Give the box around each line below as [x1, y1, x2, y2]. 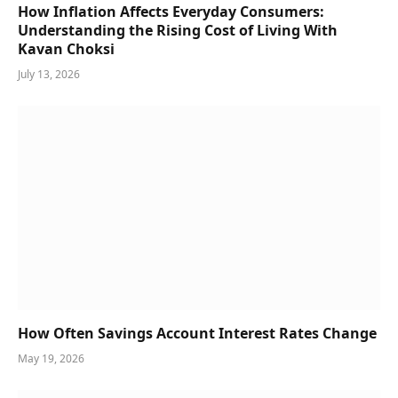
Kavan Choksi [18, 39, 115, 60]
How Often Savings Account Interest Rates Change [18, 322, 377, 343]
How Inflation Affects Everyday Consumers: [18, 2, 324, 22]
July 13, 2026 [18, 67, 80, 83]
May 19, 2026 [18, 350, 84, 366]
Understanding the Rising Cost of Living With [18, 20, 338, 41]
